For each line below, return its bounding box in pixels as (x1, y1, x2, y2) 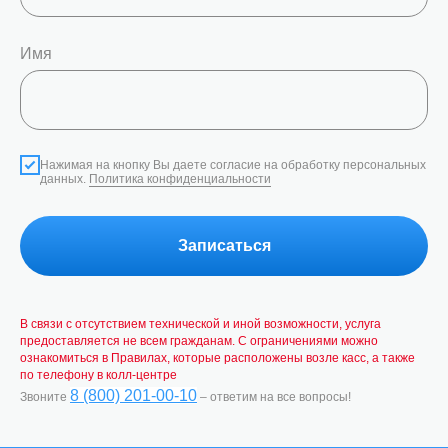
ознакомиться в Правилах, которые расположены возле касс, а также (20, 350, 415, 365)
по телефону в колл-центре (20, 367, 177, 382)
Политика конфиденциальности (89, 172, 271, 187)
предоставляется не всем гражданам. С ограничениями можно (20, 333, 378, 348)
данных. (40, 172, 89, 187)
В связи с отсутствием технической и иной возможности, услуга (20, 316, 381, 331)
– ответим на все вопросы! (197, 389, 351, 404)
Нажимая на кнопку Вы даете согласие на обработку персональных (40, 158, 426, 173)
